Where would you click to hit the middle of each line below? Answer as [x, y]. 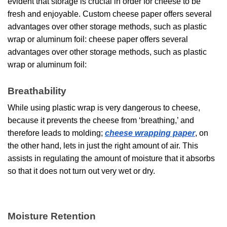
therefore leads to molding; [56, 133]
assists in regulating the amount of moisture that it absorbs [111, 159]
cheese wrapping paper [150, 133]
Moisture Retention [52, 216]
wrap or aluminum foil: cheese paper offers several [98, 40]
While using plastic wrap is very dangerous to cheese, [104, 108]
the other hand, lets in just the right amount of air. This [103, 146]
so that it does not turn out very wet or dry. [81, 171]
